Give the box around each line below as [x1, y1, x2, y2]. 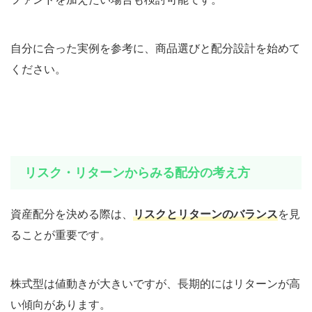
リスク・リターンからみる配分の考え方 [24, 164, 250, 180]
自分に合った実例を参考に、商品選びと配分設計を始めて [10, 40, 300, 55]
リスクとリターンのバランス [133, 206, 278, 221]
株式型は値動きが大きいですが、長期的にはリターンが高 [10, 276, 300, 290]
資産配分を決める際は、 [10, 206, 133, 221]
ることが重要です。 [10, 227, 111, 242]
